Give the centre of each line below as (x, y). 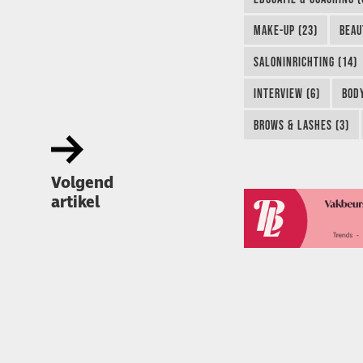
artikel (75, 203)
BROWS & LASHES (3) (301, 125)
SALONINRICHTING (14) (305, 62)
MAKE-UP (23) (285, 30)
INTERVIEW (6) (286, 94)
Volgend (82, 183)
